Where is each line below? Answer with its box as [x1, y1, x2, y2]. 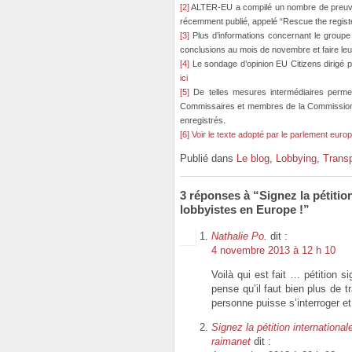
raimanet [211, 335, 251, 347]
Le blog [236, 152, 269, 165]
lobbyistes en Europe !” [180, 203, 310, 217]
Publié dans [180, 152, 236, 165]
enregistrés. [180, 115, 225, 126]
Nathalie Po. [211, 229, 267, 242]
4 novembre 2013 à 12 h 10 [211, 244, 335, 256]
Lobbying [276, 152, 317, 165]
